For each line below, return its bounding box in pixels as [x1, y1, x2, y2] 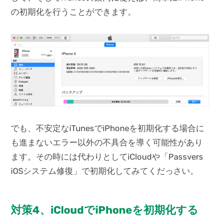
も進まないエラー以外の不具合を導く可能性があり [11, 137, 203, 147]
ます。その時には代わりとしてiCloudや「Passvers [11, 151, 204, 162]
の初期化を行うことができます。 [11, 7, 137, 17]
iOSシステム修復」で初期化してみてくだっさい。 [11, 165, 199, 176]
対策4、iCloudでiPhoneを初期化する [11, 204, 199, 217]
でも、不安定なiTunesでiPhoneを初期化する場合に [11, 123, 205, 133]
